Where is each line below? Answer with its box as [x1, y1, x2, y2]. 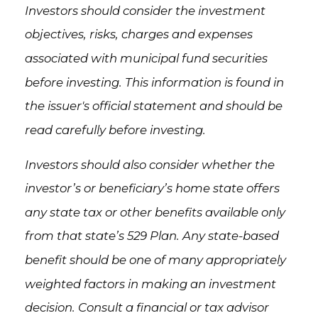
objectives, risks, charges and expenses [25, 27, 253, 42]
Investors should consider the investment [25, 3, 265, 18]
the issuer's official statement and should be [25, 99, 283, 114]
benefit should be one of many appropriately [25, 253, 286, 268]
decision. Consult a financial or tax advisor [25, 300, 269, 315]
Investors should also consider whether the [25, 157, 275, 172]
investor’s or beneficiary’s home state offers [25, 181, 280, 196]
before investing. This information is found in [25, 75, 284, 89]
